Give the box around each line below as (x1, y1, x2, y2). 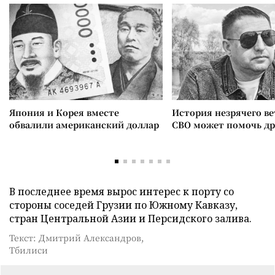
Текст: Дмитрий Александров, (9, 231, 144, 244)
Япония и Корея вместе (9, 106, 119, 118)
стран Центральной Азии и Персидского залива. (9, 212, 252, 225)
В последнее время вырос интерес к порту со (9, 185, 234, 198)
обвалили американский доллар (9, 118, 159, 131)
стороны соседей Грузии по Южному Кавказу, (9, 198, 238, 212)
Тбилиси (9, 244, 48, 256)
